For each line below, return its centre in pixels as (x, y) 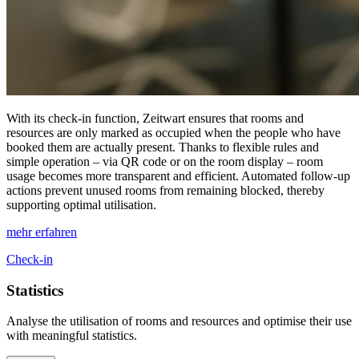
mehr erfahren (42, 232)
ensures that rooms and (244, 118)
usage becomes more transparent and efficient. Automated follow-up (178, 175)
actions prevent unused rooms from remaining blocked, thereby (165, 190)
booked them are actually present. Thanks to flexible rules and (163, 147)
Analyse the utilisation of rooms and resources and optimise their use (179, 321)
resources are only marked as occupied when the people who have (173, 132)
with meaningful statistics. (72, 336)
